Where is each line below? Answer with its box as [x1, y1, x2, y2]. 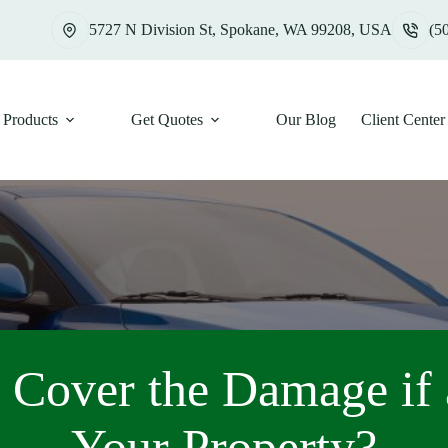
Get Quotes [130, 111, 203, 128]
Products [2, 111, 58, 128]
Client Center [360, 111, 445, 128]
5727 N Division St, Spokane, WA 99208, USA [88, 21, 392, 38]
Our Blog [275, 111, 336, 128]
